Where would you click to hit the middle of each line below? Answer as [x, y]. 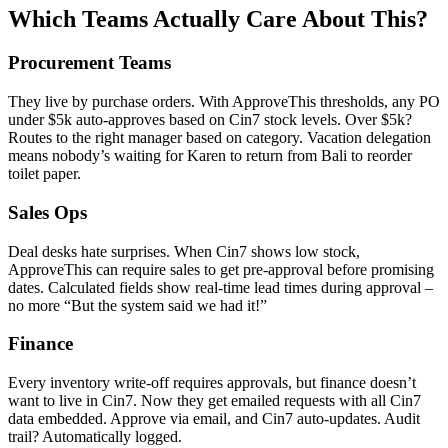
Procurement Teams [89, 63]
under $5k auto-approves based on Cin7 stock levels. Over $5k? [210, 120]
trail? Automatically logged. [95, 437]
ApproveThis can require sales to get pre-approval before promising [221, 269]
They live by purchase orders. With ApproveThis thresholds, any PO [224, 102]
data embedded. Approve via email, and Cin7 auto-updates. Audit [214, 419]
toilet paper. [44, 174]
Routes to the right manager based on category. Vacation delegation [219, 138]
